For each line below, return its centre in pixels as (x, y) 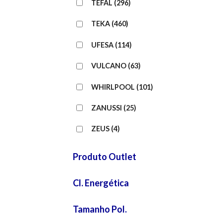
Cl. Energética (101, 183)
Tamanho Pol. (100, 209)
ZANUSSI (107, 108)
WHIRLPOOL (113, 87)
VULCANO (109, 66)
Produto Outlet (105, 156)
